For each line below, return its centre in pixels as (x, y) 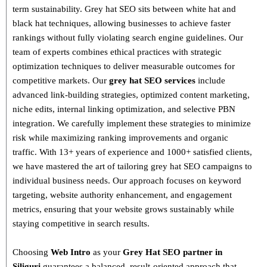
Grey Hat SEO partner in (171, 252)
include (210, 81)
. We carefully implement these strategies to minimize (152, 124)
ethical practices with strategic (166, 52)
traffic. (26, 152)
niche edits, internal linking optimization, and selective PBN (124, 109)
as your (107, 252)
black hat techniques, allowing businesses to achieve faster (122, 24)
